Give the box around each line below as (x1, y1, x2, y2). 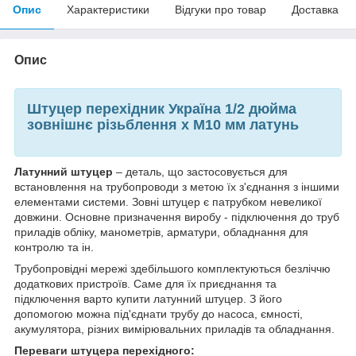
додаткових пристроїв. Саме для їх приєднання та (14, 277, 277, 291)
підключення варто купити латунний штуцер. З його (14, 292, 282, 306)
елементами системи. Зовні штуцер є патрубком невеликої (14, 195, 322, 209)
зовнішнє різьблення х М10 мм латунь (27, 116, 299, 133)
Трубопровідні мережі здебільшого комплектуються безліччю (14, 262, 331, 276)
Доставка (292, 2, 339, 16)
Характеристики (67, 2, 149, 16)
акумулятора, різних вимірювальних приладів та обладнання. (14, 323, 335, 336)
